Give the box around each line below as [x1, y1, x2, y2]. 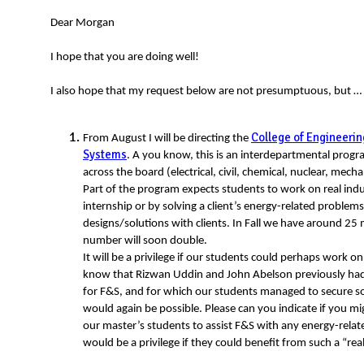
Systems [83, 147, 127, 162]
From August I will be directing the [83, 132, 251, 145]
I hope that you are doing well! [50, 51, 199, 64]
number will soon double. [83, 235, 207, 248]
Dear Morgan [50, 17, 115, 30]
